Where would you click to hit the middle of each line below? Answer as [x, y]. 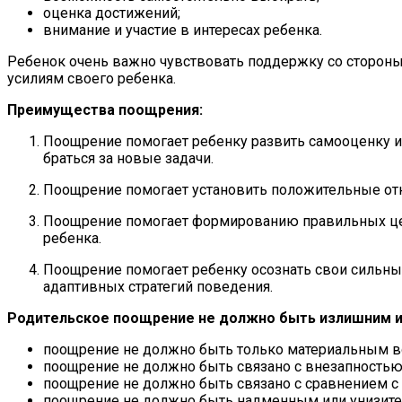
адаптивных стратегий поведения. [158, 287]
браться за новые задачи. [128, 159]
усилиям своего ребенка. [92, 79]
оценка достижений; [112, 13]
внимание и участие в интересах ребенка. [183, 31]
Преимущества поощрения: [105, 110]
